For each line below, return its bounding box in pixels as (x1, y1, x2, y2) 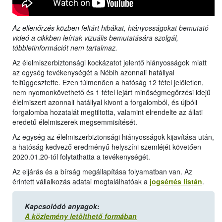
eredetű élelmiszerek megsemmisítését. (12, 117, 137, 127)
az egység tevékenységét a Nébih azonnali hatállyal (12, 67, 174, 78)
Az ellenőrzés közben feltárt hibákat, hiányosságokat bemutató (12, 23, 209, 33)
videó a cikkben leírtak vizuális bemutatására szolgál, (12, 33, 178, 43)
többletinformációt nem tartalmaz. (12, 43, 117, 53)
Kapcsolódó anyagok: (25, 201, 100, 212)
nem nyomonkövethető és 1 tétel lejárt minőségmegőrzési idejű (12, 87, 211, 98)
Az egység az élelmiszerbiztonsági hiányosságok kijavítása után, (12, 132, 214, 142)
